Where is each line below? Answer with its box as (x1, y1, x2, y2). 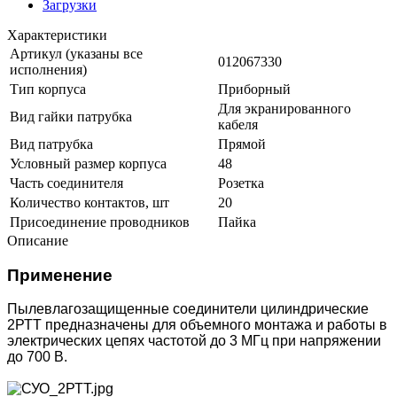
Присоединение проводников (10, 214, 190, 230)
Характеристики (7, 27, 107, 43)
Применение (7, 265, 113, 284)
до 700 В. (7, 349, 67, 365)
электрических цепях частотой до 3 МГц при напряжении (7, 333, 381, 349)
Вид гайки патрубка (10, 108, 132, 124)
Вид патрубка (10, 136, 93, 152)
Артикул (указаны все (10, 45, 143, 61)
